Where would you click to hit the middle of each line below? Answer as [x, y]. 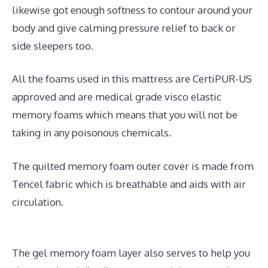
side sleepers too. [53, 45]
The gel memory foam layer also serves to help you [131, 253]
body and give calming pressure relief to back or [124, 28]
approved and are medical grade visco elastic [117, 97]
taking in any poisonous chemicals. [92, 133]
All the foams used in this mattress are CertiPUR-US [132, 79]
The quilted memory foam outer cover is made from [133, 166]
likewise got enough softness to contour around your [132, 10]
